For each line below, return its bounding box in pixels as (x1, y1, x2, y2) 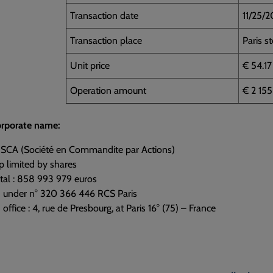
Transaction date (70, 9, 138, 21)
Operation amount (70, 84, 146, 96)
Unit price (70, 59, 110, 71)
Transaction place (70, 34, 142, 46)
